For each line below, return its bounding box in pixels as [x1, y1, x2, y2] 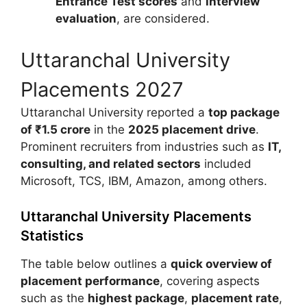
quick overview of [171, 257, 272, 271]
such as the [21, 291, 88, 305]
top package [208, 105, 280, 119]
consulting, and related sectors [21, 156, 201, 171]
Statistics [21, 228, 84, 244]
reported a [143, 105, 208, 119]
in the [90, 122, 128, 136]
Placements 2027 [21, 77, 184, 101]
